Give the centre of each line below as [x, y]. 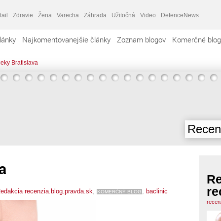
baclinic [157, 191]
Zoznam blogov [141, 39]
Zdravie [23, 15]
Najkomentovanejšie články [66, 39]
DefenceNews [180, 15]
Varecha [68, 15]
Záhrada [95, 15]
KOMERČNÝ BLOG [119, 191]
